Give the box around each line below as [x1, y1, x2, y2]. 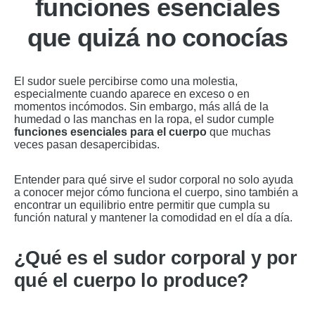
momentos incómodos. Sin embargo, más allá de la [14, 100, 269, 112]
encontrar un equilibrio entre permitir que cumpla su [14, 198, 270, 211]
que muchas [207, 125, 271, 138]
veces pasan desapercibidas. [14, 138, 160, 150]
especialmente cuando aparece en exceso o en [14, 87, 250, 100]
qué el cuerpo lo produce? [14, 269, 249, 291]
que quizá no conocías [27, 22, 288, 52]
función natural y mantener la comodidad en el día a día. [14, 211, 292, 224]
